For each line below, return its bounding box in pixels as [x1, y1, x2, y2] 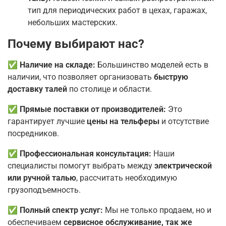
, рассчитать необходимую [76, 173, 177, 183]
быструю [154, 72, 188, 82]
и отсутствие [159, 116, 209, 126]
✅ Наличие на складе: [8, 60, 95, 70]
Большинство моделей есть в [95, 60, 208, 70]
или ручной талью [8, 173, 76, 183]
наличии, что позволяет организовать [8, 72, 154, 82]
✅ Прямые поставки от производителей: [8, 104, 166, 114]
